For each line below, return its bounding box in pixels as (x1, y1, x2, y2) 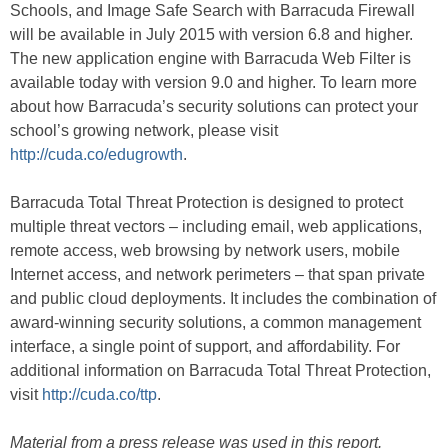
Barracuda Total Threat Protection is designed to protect (10, 194, 403, 211)
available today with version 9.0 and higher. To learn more (10, 74, 417, 91)
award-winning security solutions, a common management (10, 314, 421, 331)
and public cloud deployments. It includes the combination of (10, 290, 436, 307)
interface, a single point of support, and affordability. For (10, 338, 400, 355)
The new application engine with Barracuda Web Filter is (10, 50, 411, 67)
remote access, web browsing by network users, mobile (10, 242, 400, 259)
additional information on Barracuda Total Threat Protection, (10, 362, 431, 379)
